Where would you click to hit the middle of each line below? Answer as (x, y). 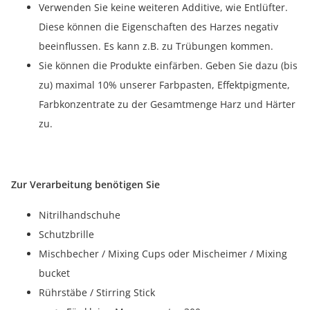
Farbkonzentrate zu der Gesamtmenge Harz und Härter (167, 104)
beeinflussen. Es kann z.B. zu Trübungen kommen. (156, 46)
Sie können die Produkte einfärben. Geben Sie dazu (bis (168, 65)
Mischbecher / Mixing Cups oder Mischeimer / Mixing (163, 253)
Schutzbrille (66, 234)
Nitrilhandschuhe (80, 215)
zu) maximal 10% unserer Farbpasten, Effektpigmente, (164, 84)
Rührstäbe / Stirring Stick (97, 292)
